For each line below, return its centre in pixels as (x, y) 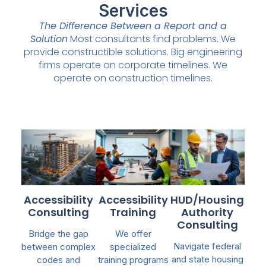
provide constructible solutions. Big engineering (133, 52)
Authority (208, 213)
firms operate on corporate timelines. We (133, 65)
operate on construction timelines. (133, 78)
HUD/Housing (208, 200)
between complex (59, 247)
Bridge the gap (59, 234)
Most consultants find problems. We (152, 39)
